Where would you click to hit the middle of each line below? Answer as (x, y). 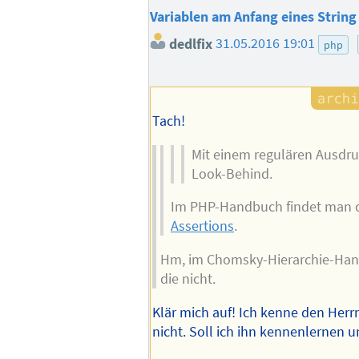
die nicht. (188, 279)
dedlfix (190, 44)
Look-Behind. (232, 173)
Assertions (203, 226)
